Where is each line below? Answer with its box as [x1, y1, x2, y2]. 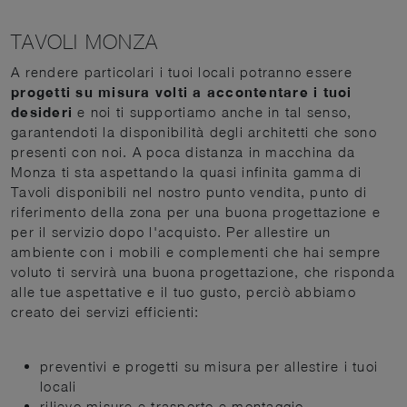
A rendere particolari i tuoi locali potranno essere [11, 64, 352, 81]
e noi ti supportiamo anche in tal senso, [73, 104, 352, 121]
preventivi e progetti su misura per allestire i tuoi [40, 358, 378, 375]
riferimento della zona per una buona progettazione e [11, 203, 381, 221]
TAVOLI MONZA [11, 31, 158, 55]
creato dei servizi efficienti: [11, 303, 200, 321]
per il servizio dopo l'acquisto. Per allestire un [11, 223, 332, 241]
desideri [11, 104, 73, 121]
